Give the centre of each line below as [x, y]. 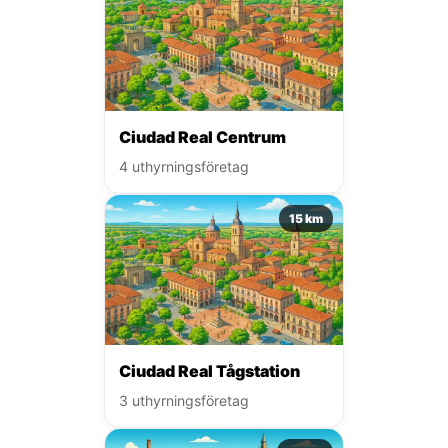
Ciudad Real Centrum [202, 136]
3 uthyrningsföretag [184, 400]
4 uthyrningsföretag [184, 166]
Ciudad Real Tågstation [209, 370]
